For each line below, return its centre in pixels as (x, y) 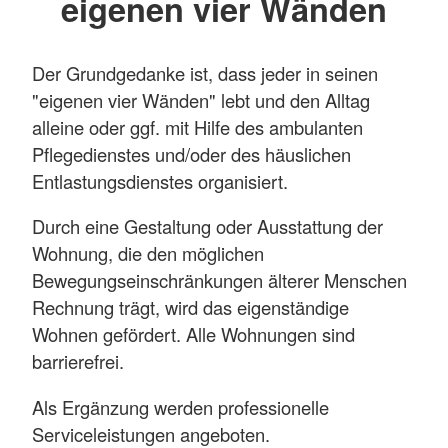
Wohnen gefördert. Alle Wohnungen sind (193, 334)
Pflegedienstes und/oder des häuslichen (191, 154)
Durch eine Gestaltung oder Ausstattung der (207, 226)
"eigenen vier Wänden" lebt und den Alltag (201, 100)
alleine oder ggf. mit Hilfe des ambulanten (197, 127)
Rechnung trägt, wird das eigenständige (190, 307)
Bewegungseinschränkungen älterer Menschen (219, 280)
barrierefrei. (78, 361)
